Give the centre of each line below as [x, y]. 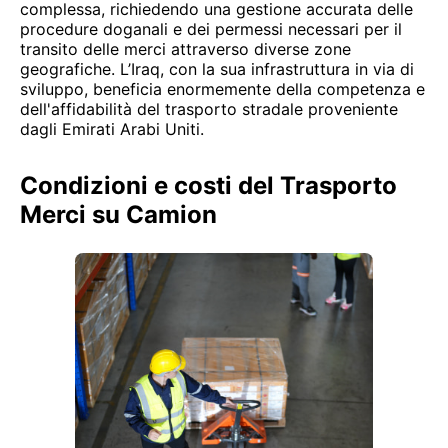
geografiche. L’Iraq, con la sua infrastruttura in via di [217, 69]
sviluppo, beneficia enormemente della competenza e [222, 89]
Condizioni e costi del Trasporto [208, 185]
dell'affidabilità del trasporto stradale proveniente [209, 109]
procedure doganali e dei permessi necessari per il [211, 29]
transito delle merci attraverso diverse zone [185, 49]
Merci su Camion [118, 214]
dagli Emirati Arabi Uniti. [112, 129]
